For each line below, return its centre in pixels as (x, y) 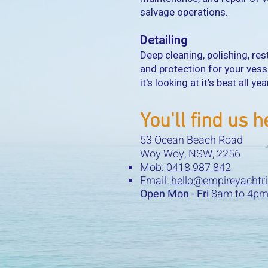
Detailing (164, 40)
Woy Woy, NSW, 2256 (190, 154)
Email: (156, 181)
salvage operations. (184, 12)
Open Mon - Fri (176, 194)
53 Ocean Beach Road (191, 140)
